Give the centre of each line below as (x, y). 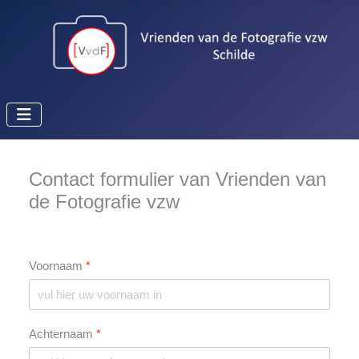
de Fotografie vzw (104, 202)
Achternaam (63, 334)
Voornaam (57, 266)
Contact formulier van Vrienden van (177, 179)
